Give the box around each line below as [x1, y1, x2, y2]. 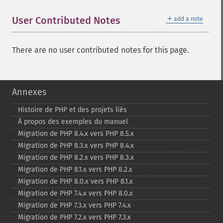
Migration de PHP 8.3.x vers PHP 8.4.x [18, 141, 134, 150]
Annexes [12, 87, 46, 98]
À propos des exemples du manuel [18, 117, 128, 126]
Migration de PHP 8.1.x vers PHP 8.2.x [18, 165, 132, 174]
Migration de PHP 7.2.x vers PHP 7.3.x [18, 213, 131, 222]
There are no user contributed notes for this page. [12, 45, 189, 55]
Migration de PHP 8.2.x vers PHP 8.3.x [18, 153, 134, 162]
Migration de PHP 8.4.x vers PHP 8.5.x [18, 129, 134, 138]
